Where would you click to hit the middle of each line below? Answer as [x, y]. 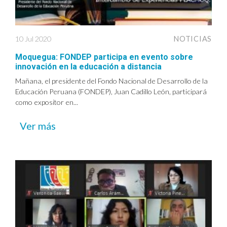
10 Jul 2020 [33, 39]
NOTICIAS [193, 39]
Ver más [38, 125]
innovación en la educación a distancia [88, 66]
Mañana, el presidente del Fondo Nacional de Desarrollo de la [111, 81]
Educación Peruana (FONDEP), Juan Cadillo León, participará [111, 91]
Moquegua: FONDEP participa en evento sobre [104, 57]
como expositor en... [47, 102]
